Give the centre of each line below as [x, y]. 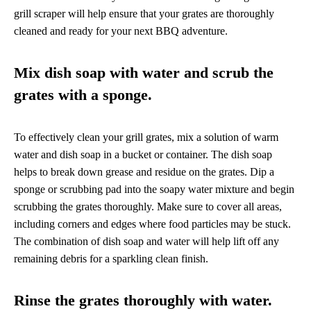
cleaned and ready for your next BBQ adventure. [121, 31]
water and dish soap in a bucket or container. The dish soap [143, 155]
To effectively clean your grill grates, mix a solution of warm [146, 137]
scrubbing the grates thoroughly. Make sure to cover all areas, [148, 207]
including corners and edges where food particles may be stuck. [152, 224]
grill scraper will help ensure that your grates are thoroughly [144, 14]
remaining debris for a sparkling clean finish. [111, 259]
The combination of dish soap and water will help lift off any [146, 242]
